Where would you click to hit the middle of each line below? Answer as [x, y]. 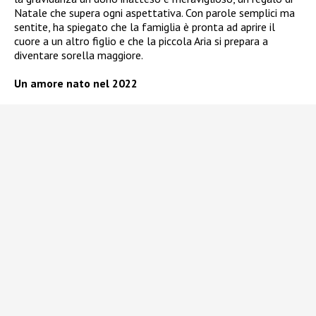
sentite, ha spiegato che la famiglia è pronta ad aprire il [145, 27]
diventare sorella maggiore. [79, 55]
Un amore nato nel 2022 [76, 84]
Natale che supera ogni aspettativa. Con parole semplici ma [154, 13]
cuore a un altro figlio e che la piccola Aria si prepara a [141, 41]
